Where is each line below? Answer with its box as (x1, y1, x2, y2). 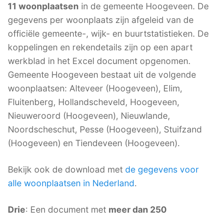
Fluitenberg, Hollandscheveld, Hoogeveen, (8, 97, 179, 108)
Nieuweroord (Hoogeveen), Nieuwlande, (8, 110, 170, 121)
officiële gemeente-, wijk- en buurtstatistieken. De (8, 28, 209, 39)
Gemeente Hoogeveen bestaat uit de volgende (8, 69, 196, 80)
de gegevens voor (125, 164, 199, 175)
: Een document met (25, 204, 109, 215)
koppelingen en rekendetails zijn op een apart (8, 42, 193, 53)
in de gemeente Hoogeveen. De (79, 1, 209, 12)
